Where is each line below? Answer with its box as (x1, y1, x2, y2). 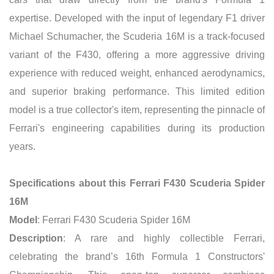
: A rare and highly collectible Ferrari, (63, 232, 265, 243)
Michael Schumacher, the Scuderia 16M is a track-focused (9, 31, 265, 42)
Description (9, 232, 63, 243)
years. (9, 141, 35, 152)
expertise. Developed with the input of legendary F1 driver (9, 12, 265, 23)
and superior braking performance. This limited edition (9, 86, 265, 97)
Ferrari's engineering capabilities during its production (9, 122, 265, 133)
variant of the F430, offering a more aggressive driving (9, 49, 265, 60)
